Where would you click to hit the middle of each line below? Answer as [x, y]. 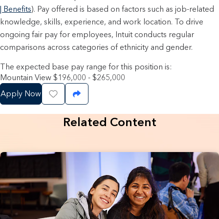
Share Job [95, 94]
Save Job [69, 94]
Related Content [109, 122]
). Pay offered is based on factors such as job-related [123, 9]
